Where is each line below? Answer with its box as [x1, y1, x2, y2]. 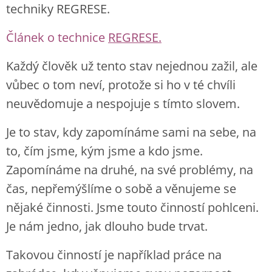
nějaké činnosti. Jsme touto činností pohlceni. [6, 199, 259, 216]
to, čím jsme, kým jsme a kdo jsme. [6, 143, 203, 159]
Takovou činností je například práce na [6, 246, 222, 263]
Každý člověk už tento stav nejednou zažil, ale [6, 58, 257, 74]
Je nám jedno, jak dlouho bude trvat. [6, 218, 208, 234]
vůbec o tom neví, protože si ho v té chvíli [6, 76, 236, 93]
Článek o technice [6, 29, 108, 46]
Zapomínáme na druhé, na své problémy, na [6, 161, 253, 178]
